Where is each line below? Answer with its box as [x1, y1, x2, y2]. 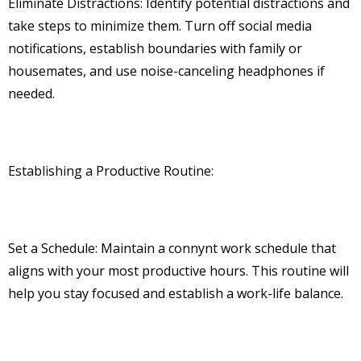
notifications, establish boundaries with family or [8, 39, 302, 58]
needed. [8, 85, 55, 103]
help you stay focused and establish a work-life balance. [8, 284, 343, 303]
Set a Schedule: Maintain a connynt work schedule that [8, 239, 336, 258]
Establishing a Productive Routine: [8, 162, 214, 180]
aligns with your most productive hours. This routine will [8, 262, 349, 280]
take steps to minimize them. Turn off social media [8, 17, 312, 35]
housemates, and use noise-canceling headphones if [8, 62, 325, 81]
